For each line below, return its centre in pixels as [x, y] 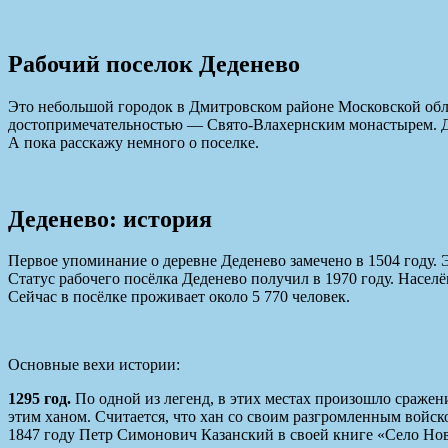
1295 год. [41, 399]
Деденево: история [110, 218]
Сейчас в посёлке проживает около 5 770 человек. [179, 297]
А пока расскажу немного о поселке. [133, 142]
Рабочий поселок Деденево [154, 63]
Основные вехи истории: [94, 365]
